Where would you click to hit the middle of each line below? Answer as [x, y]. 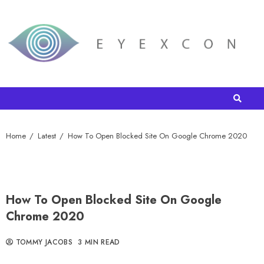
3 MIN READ [99, 242]
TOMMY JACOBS [43, 242]
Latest [47, 136]
